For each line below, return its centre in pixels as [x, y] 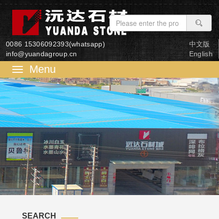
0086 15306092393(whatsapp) [55, 44]
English [201, 54]
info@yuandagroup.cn [42, 54]
